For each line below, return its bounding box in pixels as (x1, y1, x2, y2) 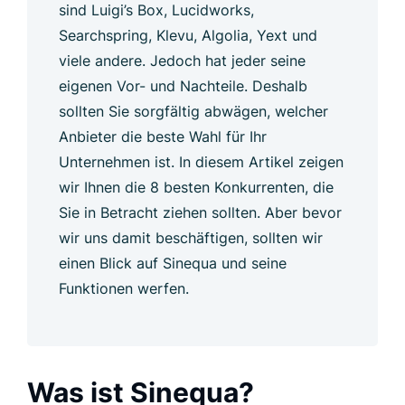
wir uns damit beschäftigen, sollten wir (59, 228, 323, 247)
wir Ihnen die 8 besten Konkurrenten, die (59, 177, 334, 196)
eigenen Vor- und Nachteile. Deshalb (59, 76, 307, 95)
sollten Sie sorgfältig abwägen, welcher (59, 101, 328, 120)
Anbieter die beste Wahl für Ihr (59, 127, 267, 146)
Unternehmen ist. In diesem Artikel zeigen (59, 152, 344, 171)
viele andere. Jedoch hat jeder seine (59, 51, 306, 70)
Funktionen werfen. (59, 278, 189, 297)
